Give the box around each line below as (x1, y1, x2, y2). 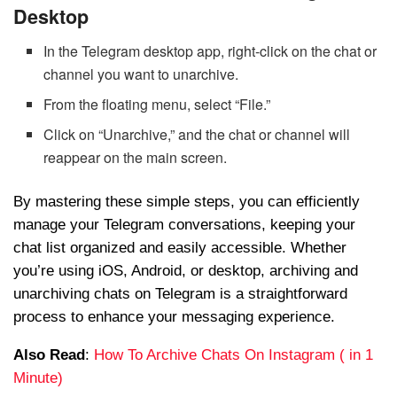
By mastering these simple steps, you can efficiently (13, 193, 360, 211)
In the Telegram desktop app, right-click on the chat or (43, 41, 378, 62)
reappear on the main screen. (43, 147, 228, 168)
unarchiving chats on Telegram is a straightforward (13, 285, 347, 303)
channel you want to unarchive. (43, 64, 239, 85)
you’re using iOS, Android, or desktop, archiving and (13, 262, 358, 280)
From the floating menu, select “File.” (43, 94, 271, 115)
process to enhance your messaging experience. (13, 308, 335, 326)
